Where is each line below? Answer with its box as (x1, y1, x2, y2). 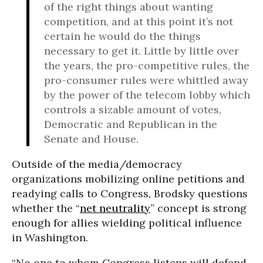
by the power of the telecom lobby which (44, 88, 250, 102)
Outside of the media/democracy (12, 157, 182, 171)
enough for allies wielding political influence (12, 216, 242, 230)
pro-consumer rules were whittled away (44, 73, 248, 87)
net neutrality (80, 201, 150, 215)
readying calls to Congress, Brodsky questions (12, 187, 248, 200)
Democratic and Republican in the (44, 117, 217, 131)
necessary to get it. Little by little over (44, 44, 239, 58)
